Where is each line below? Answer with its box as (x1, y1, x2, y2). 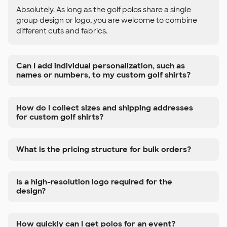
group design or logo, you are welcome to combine (16, 15, 197, 25)
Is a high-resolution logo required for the (16, 177, 172, 187)
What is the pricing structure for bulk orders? (16, 144, 191, 155)
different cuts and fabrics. (16, 26, 107, 35)
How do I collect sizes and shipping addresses (16, 102, 193, 113)
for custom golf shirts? (16, 111, 103, 122)
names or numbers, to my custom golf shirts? (16, 70, 191, 81)
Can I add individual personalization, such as (16, 61, 185, 71)
